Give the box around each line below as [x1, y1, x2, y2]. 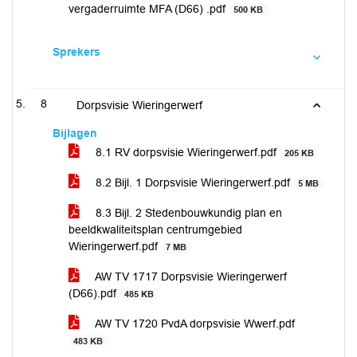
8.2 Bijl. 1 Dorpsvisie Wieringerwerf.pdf [92, 176, 293, 189]
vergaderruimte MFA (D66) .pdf [69, 2, 229, 15]
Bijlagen [53, 127, 97, 139]
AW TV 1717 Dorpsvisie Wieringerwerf [92, 270, 287, 283]
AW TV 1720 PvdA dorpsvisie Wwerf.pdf [92, 317, 295, 330]
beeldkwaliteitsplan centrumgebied [69, 223, 242, 236]
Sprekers [53, 45, 100, 58]
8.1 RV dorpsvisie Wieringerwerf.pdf [92, 146, 280, 159]
